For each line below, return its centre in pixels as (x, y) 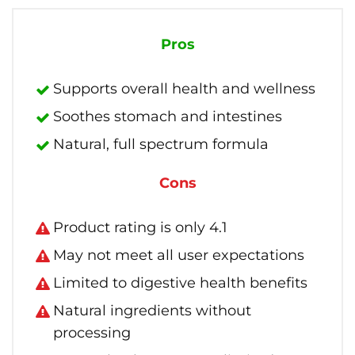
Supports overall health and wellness (184, 89)
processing (92, 333)
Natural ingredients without (152, 311)
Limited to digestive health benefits (180, 283)
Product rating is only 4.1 (140, 227)
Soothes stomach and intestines (168, 116)
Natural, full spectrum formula (161, 144)
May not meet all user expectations (179, 255)
